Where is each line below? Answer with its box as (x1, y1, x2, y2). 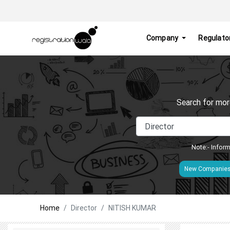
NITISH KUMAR (108, 203, 156, 213)
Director (71, 203, 97, 213)
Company (146, 33, 180, 43)
